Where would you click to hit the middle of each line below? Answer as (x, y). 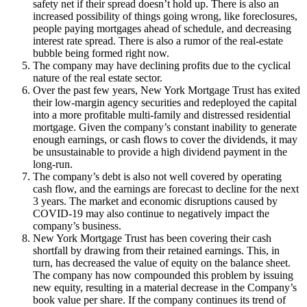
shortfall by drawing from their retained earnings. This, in (156, 250)
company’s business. (77, 225)
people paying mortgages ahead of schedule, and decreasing (162, 28)
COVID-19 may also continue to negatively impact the (151, 213)
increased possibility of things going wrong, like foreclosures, (165, 16)
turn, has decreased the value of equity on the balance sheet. (162, 262)
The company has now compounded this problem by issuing (163, 275)
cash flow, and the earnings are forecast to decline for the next (166, 188)
